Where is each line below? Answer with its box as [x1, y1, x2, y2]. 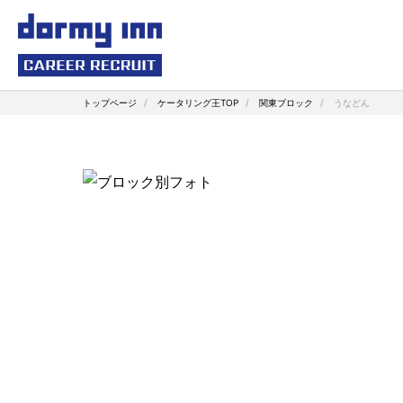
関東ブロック [259, 97, 313, 108]
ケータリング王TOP [157, 97, 238, 108]
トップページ [83, 97, 137, 108]
